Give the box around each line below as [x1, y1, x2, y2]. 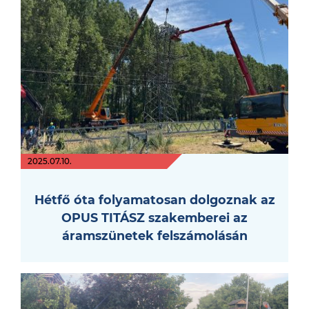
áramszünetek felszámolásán [61, 228, 248, 243]
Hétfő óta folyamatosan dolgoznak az [34, 192, 275, 207]
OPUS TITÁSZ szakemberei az [61, 210, 248, 225]
